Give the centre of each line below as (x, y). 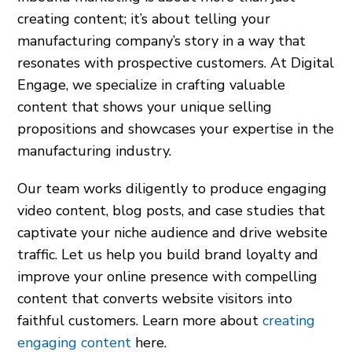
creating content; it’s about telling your (144, 19)
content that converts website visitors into (155, 299)
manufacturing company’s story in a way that (162, 41)
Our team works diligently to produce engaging (172, 189)
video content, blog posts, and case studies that (172, 211)
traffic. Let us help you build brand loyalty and (168, 255)
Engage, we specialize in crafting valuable (152, 85)
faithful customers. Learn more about (140, 321)
